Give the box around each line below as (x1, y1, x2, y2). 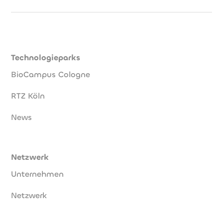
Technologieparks (11, 52, 81, 63)
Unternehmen (11, 169, 64, 180)
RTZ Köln (11, 91, 45, 102)
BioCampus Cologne (11, 69, 91, 80)
